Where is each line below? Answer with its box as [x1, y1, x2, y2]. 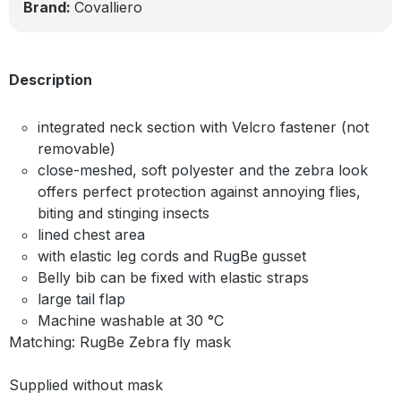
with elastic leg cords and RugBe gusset [38, 246, 306, 265]
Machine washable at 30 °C [38, 311, 224, 329]
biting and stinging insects [38, 203, 209, 222]
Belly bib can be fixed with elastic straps [38, 268, 309, 286]
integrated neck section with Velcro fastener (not [38, 117, 369, 136]
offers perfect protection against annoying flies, [38, 182, 361, 200]
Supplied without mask [9, 375, 163, 394]
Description [9, 70, 92, 89]
